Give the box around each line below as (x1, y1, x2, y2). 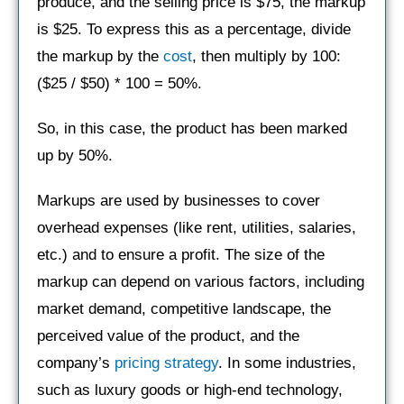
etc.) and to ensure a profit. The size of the (37, 245, 325, 263)
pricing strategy (115, 353, 218, 372)
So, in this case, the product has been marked (37, 119, 347, 137)
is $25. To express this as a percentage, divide (37, 20, 351, 38)
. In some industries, (218, 353, 356, 372)
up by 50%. (37, 146, 113, 164)
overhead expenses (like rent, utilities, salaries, (37, 218, 356, 236)
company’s (37, 353, 115, 372)
